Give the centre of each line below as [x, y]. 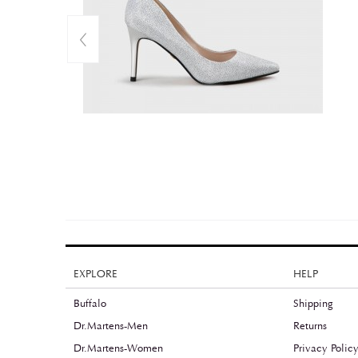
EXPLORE [95, 274]
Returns [310, 326]
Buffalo [90, 304]
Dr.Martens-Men [111, 326]
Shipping [314, 304]
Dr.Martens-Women [118, 348]
